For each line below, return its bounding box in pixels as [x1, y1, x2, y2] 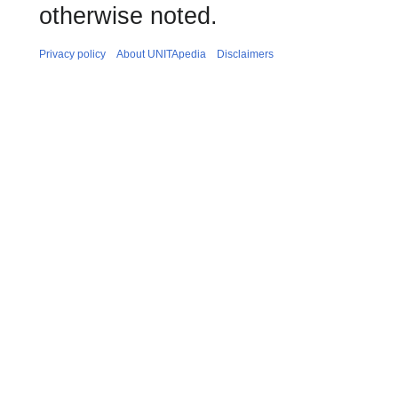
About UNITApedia [116, 47, 206, 60]
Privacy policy [39, 47, 106, 60]
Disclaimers [217, 47, 274, 60]
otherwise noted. [39, 2, 218, 29]
